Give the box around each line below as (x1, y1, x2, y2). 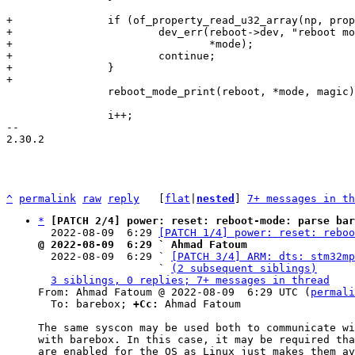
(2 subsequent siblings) (171, 262, 317, 274)
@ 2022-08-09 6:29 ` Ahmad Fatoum (38, 239, 247, 250)
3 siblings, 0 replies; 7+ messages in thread (51, 274, 330, 286)
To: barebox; (51, 298, 133, 310)
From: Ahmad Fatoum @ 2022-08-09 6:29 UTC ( (38, 286, 311, 298)
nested (197, 193, 235, 204)
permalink (19, 193, 76, 204)
